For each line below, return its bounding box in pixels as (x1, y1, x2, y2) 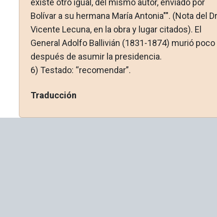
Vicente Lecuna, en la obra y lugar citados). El (30, 24, 201, 35)
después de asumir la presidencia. (30, 51, 162, 62)
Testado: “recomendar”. (40, 65, 131, 76)
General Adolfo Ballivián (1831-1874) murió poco (30, 38, 215, 48)
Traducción (30, 90, 77, 101)
